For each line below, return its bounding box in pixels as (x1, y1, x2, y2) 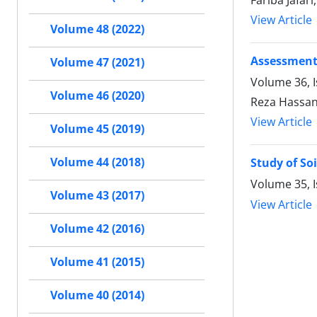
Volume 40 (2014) (50, 287, 144, 304)
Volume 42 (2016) (50, 221, 144, 237)
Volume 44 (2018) (50, 154, 144, 171)
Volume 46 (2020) (50, 88, 144, 104)
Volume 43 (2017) (50, 188, 144, 204)
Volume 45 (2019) (50, 121, 144, 137)
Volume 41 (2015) (50, 254, 144, 270)
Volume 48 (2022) (50, 21, 144, 38)
